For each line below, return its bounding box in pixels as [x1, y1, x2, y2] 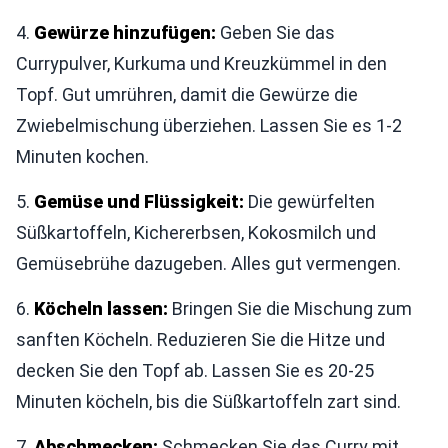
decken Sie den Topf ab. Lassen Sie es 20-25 [16, 360, 374, 381]
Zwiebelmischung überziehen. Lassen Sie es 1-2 [16, 115, 402, 136]
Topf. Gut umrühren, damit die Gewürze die [16, 84, 358, 105]
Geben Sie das [216, 22, 335, 43]
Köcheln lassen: [34, 298, 168, 319]
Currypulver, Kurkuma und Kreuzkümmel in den [16, 53, 387, 74]
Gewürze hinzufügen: [34, 22, 216, 43]
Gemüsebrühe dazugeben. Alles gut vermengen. [16, 253, 401, 274]
